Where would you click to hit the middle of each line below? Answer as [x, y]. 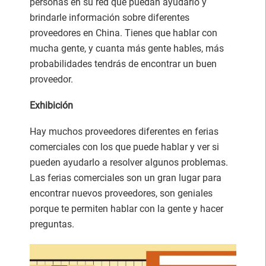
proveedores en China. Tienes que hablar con [123, 33]
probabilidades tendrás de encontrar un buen [123, 64]
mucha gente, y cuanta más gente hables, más [127, 48]
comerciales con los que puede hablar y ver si [124, 147]
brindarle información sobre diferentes [110, 17]
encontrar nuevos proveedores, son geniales [121, 193]
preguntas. [52, 224]
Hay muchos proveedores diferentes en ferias [124, 131]
